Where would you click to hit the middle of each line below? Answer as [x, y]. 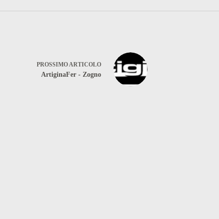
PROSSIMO [53, 65]
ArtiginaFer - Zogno [71, 75]
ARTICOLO [85, 65]
